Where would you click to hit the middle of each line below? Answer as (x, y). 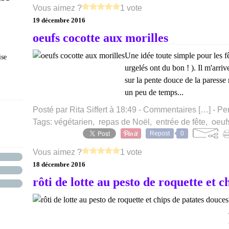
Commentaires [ (172, 110)
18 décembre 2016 (59, 164)
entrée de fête (181, 122)
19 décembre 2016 (59, 20)
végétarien (73, 122)
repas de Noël (124, 122)
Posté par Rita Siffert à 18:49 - (88, 110)
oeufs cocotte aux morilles (100, 38)
